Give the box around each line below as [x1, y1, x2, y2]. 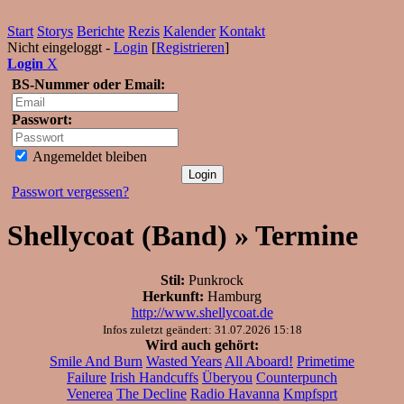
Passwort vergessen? [12, 184, 129, 199]
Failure [67, 369, 106, 385]
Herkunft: [142, 288, 204, 304]
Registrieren [156, 40, 225, 55]
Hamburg [204, 288, 262, 304]
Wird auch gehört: [145, 336, 259, 353]
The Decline [116, 385, 187, 401]
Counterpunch [256, 369, 337, 385]
